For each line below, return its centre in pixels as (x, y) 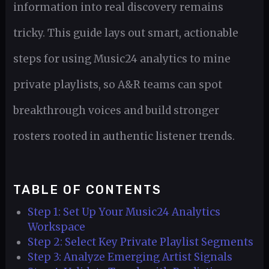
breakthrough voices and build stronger (116, 110)
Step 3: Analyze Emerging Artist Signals (130, 257)
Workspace (57, 227)
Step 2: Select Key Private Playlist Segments (141, 242)
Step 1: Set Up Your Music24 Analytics (124, 212)
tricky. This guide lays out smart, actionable (125, 33)
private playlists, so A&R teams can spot (117, 84)
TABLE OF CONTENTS (87, 190)
